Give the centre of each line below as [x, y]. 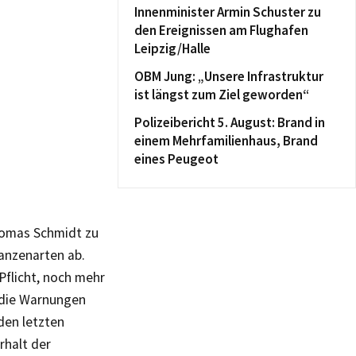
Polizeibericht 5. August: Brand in [230, 122]
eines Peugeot [176, 159]
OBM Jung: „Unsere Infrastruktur [229, 76]
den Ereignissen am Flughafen [221, 30]
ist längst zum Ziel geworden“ [222, 95]
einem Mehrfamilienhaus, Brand [226, 141]
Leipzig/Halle [172, 48]
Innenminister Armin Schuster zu [228, 12]
